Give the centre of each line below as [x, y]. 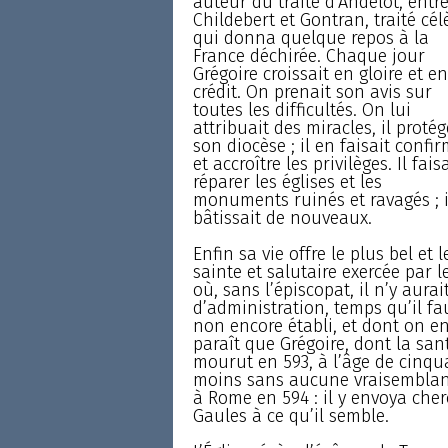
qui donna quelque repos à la [310, 37]
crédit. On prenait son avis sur [312, 91]
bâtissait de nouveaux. [282, 217]
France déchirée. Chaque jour [308, 55]
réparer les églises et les [287, 181]
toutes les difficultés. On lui [301, 109]
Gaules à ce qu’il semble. [290, 415]
